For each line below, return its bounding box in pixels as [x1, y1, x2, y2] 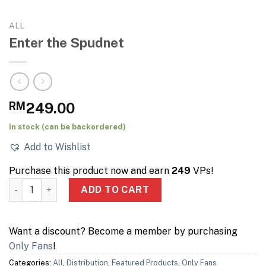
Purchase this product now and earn [9, 164, 172, 176]
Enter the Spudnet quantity [8, 179, 126, 189]
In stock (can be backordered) [9, 122, 126, 131]
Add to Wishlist [24, 141, 91, 153]
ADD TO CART [81, 183, 150, 195]
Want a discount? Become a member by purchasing [9, 225, 237, 237]
